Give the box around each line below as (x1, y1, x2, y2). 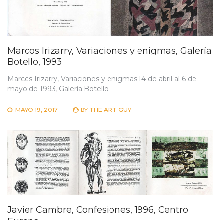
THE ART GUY (89, 106, 131, 113)
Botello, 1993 (7, 56, 62, 67)
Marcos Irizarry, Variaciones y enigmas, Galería (7, 45, 212, 56)
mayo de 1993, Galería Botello (7, 84, 109, 93)
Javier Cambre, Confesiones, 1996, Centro (7, 204, 188, 215)
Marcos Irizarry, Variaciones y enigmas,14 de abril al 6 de (7, 74, 196, 83)
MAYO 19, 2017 (15, 106, 58, 113)
